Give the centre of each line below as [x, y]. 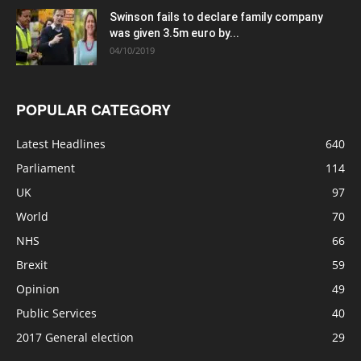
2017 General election [75, 338]
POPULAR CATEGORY [93, 110]
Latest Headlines [61, 144]
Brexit [32, 265]
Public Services [56, 313]
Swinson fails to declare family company [216, 17]
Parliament [46, 168]
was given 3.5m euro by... [174, 33]
